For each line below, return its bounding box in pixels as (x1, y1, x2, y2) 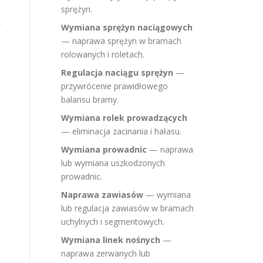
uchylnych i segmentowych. (61, 216, 164, 227)
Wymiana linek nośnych (61, 234, 160, 245)
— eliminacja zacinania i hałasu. (61, 126, 181, 137)
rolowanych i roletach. (61, 49, 144, 60)
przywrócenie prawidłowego (61, 80, 168, 92)
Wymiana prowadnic (61, 144, 147, 155)
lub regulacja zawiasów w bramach (61, 203, 194, 214)
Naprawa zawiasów (61, 189, 143, 200)
